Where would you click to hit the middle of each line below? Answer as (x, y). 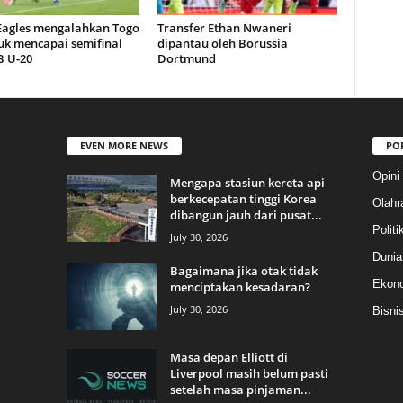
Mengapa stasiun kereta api (247, 183)
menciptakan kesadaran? (240, 287)
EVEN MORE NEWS (124, 146)
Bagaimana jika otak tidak (243, 271)
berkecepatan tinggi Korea (243, 199)
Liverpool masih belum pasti (249, 374)
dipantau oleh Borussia (222, 44)
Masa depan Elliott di (228, 358)
